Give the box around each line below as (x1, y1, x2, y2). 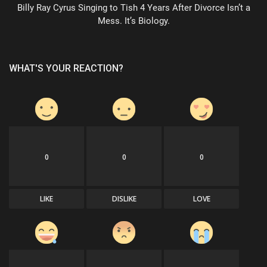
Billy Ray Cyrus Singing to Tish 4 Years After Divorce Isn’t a (17, 2, 250, 13)
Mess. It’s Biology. (97, 15, 170, 26)
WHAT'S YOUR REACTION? (9, 62, 123, 74)
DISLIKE (111, 193, 136, 204)
